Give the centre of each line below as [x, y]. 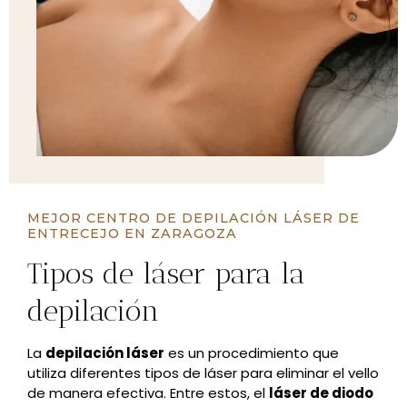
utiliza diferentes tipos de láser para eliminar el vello [203, 373]
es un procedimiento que [252, 353]
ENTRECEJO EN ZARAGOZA [132, 234]
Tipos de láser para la [166, 274]
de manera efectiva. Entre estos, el [148, 393]
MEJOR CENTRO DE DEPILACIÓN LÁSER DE [194, 218]
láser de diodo [321, 393]
